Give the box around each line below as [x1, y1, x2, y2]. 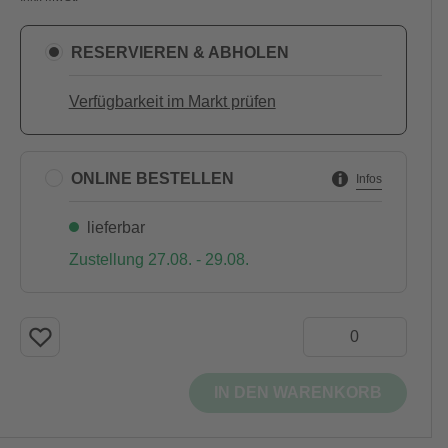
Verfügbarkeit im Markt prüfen [68, 93, 276, 110]
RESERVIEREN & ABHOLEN [70, 43, 289, 61]
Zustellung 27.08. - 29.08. [68, 251, 249, 268]
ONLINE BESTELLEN [70, 169, 234, 187]
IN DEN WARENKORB [213, 384, 382, 401]
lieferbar [86, 219, 145, 236]
